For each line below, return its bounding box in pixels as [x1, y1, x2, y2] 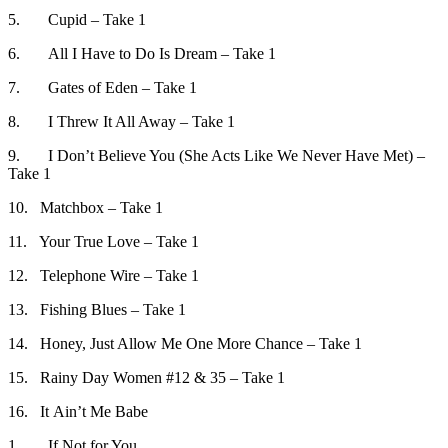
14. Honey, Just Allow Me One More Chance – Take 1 [8, 334, 362, 352]
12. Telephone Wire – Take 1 [8, 266, 199, 284]
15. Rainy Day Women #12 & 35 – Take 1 [8, 368, 285, 386]
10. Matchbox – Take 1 [8, 198, 163, 216]
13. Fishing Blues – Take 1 [8, 300, 186, 318]
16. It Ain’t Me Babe [8, 402, 148, 420]
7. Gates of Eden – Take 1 [8, 78, 197, 96]
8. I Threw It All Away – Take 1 [8, 112, 235, 130]
